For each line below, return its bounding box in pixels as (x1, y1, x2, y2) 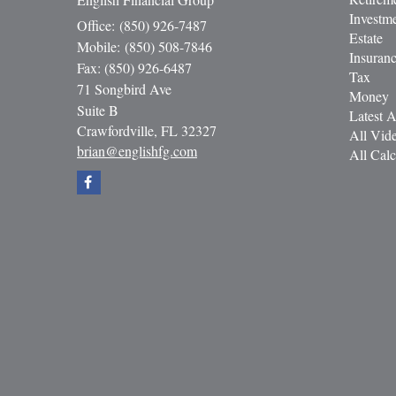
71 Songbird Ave (77, 80, 171, 99)
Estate (348, 28, 383, 48)
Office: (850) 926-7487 (77, 16, 207, 35)
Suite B (77, 101, 118, 120)
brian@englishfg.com (77, 141, 197, 161)
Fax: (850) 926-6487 (77, 58, 192, 78)
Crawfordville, (77, 121, 157, 141)
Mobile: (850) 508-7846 (77, 37, 212, 57)
